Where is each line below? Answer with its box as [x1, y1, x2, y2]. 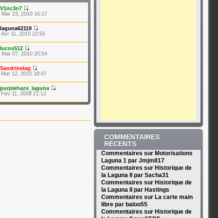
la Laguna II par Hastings [101, 186, 169, 193]
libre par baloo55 [101, 201, 147, 208]
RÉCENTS [104, 140, 136, 147]
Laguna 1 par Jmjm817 [101, 157, 164, 164]
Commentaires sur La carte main [101, 194, 193, 200]
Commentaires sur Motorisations [101, 150, 193, 157]
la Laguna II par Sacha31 [101, 172, 169, 179]
